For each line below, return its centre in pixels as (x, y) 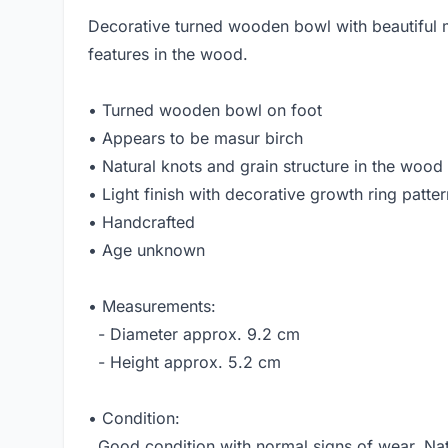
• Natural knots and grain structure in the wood (265, 166)
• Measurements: (152, 306)
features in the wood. (168, 54)
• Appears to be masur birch (195, 138)
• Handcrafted (141, 222)
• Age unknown (146, 250)
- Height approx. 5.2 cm (184, 362)
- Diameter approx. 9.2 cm (194, 334)
